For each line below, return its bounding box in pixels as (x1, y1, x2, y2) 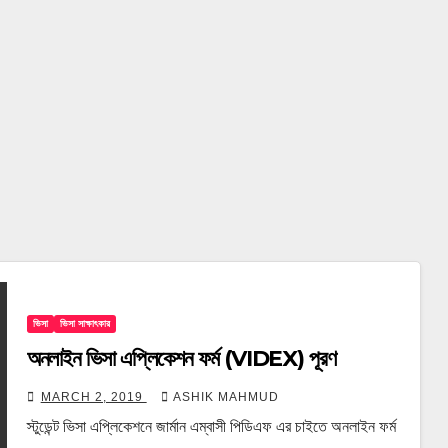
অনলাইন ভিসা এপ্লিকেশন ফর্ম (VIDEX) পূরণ (26, 345, 336, 373)
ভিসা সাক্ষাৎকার (59, 318, 110, 330)
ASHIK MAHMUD (172, 390, 279, 405)
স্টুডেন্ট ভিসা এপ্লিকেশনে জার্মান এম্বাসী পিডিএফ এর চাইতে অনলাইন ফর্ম (26, 418, 396, 436)
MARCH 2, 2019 (40, 390, 147, 405)
